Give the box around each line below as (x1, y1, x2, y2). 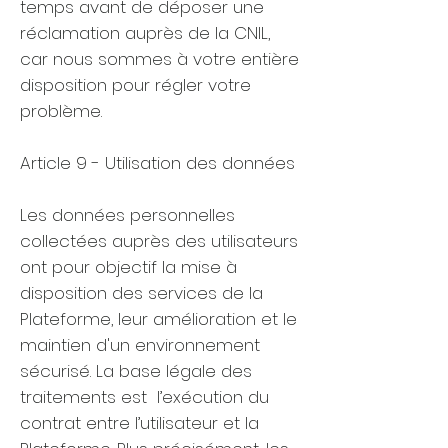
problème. (20, 99, 107, 123)
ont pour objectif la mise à (20, 255, 237, 279)
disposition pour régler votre (20, 73, 251, 97)
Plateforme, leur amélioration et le (20, 307, 297, 331)
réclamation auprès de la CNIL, (20, 21, 270, 45)
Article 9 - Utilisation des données (20, 151, 295, 175)
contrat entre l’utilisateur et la (20, 411, 259, 435)
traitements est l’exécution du (20, 385, 269, 409)
